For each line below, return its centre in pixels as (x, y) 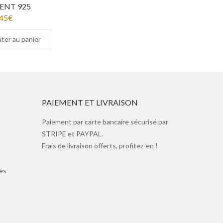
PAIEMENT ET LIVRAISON (90, 103)
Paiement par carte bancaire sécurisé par (105, 122)
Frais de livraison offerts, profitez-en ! (100, 146)
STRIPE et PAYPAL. (72, 134)
